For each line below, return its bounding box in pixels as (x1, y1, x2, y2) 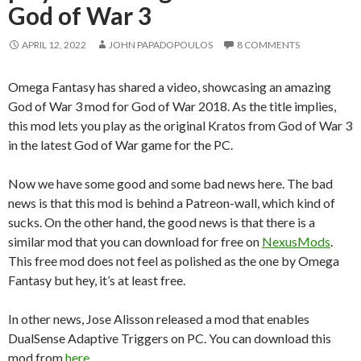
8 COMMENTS (237, 38, 300, 51)
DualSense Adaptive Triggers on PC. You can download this (8, 330, 331, 346)
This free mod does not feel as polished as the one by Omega (8, 252, 339, 268)
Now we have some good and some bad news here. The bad (8, 175, 333, 191)
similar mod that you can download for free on (8, 233, 262, 249)
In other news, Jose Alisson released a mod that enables (8, 310, 309, 326)
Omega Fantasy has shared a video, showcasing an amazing (8, 78, 331, 94)
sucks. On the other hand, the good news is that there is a (8, 214, 315, 230)
